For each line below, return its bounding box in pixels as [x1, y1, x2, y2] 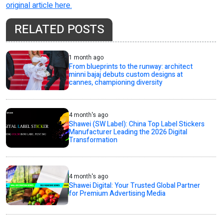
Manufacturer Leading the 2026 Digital [69, 126, 188, 137]
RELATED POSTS [14, 20, 104, 38]
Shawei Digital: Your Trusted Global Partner [69, 180, 201, 191]
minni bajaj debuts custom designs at [69, 69, 183, 80]
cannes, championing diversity [69, 77, 163, 88]
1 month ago [69, 53, 104, 62]
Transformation [69, 134, 118, 145]
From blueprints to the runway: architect [69, 61, 193, 72]
